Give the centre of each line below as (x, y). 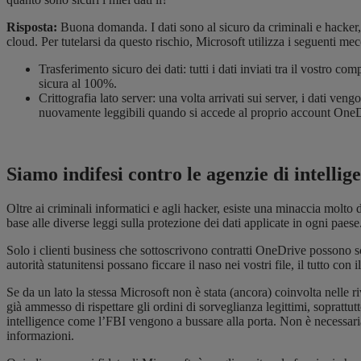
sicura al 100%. (78, 84)
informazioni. (40, 335)
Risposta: (32, 27)
